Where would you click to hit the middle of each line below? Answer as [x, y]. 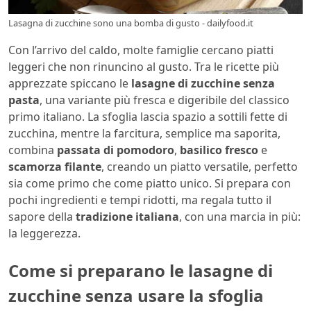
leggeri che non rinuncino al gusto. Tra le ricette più [144, 67]
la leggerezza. [44, 234]
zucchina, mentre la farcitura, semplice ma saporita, [144, 134]
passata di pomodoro [116, 150]
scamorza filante [55, 167]
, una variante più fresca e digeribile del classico [165, 100]
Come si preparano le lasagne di [141, 271]
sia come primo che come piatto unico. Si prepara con [150, 184]
